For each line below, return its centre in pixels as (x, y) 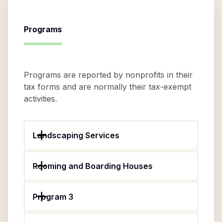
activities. (40, 99)
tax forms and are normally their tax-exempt (108, 87)
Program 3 (53, 197)
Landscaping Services (76, 135)
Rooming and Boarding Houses (93, 166)
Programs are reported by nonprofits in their (108, 75)
